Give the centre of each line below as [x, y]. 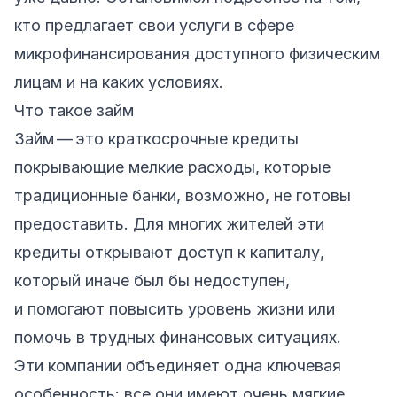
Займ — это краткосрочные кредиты [156, 138]
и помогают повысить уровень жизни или [175, 308]
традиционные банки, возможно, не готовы [183, 195]
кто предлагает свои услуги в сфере [154, 25]
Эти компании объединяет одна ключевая [178, 365]
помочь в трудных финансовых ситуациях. [178, 337]
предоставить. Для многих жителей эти [169, 223]
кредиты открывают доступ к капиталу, [169, 252]
